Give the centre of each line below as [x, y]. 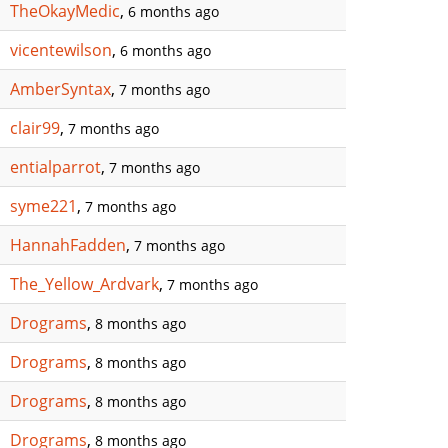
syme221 [43, 206]
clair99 [35, 128]
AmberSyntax [60, 89]
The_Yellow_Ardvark [84, 284]
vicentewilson [61, 50]
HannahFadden [68, 245]
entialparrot [55, 167]
